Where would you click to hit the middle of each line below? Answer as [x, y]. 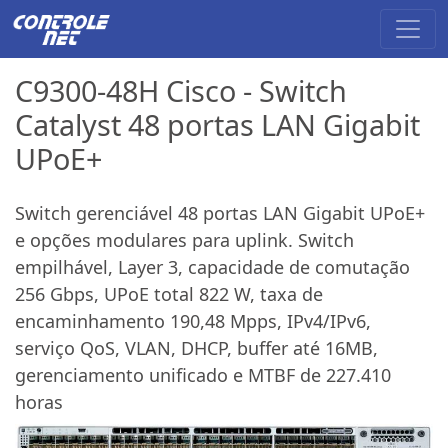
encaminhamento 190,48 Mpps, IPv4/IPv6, [193, 320]
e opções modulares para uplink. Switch [184, 239]
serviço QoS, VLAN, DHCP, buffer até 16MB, [196, 347]
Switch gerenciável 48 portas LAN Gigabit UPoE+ [220, 212]
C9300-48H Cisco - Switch [181, 90]
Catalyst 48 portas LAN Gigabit [217, 124]
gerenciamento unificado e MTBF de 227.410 [203, 374]
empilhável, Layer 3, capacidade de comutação [212, 266]
